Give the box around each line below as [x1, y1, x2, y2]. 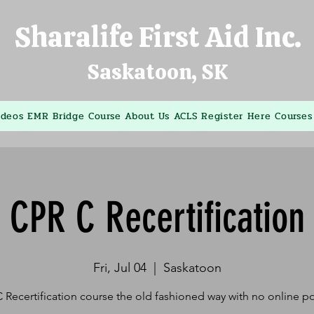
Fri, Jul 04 [93, 260, 146, 275]
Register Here [201, 109, 271, 123]
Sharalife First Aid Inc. [14, 19, 301, 55]
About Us [125, 109, 170, 123]
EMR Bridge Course [27, 109, 121, 123]
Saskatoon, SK [87, 58, 228, 86]
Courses [275, 109, 313, 123]
